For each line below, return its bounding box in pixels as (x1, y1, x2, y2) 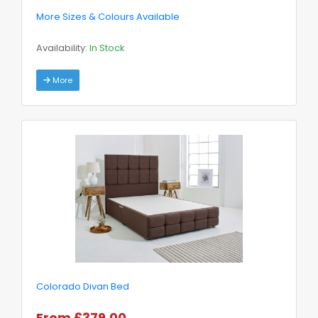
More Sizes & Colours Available (36, 9, 180, 23)
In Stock (89, 40, 125, 55)
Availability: (36, 40, 89, 55)
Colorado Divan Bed (36, 279, 129, 293)
